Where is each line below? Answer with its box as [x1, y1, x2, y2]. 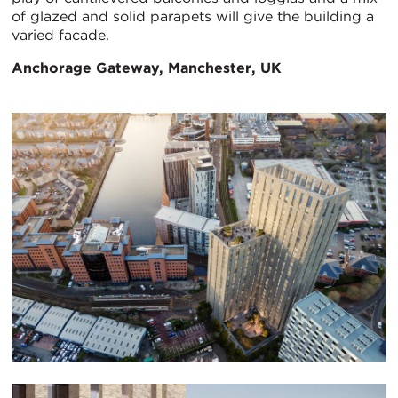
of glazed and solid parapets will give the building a [12, 7, 374, 25]
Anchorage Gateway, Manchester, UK [12, 59, 282, 76]
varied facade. [12, 26, 109, 44]
